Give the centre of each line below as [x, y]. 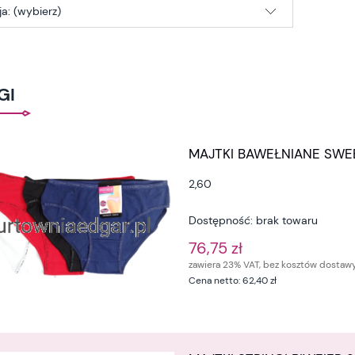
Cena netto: [216, 280]
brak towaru [287, 220]
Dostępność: [221, 220]
